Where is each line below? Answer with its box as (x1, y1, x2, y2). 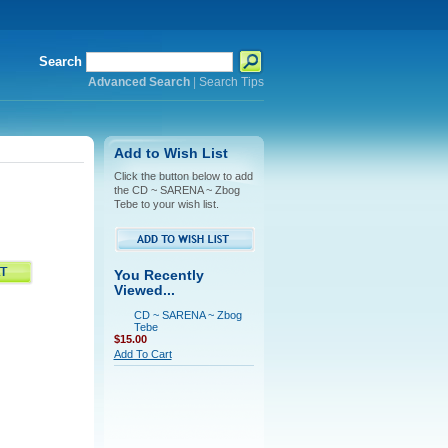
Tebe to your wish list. (113, 198, 219, 210)
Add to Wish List (113, 146, 228, 161)
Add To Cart (113, 348, 172, 360)
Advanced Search (87, 76, 190, 88)
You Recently (113, 268, 204, 283)
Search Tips (198, 76, 264, 88)
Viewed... (113, 283, 175, 298)
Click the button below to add (113, 170, 253, 182)
